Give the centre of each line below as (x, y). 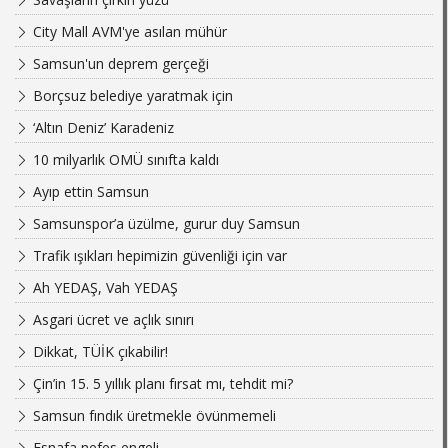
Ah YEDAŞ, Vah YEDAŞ (103, 288)
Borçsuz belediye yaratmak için (131, 96)
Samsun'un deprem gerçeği (119, 64)
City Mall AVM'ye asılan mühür (128, 32)
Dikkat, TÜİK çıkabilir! (98, 352)
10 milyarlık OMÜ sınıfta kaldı (124, 160)
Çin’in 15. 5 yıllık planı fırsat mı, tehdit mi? (161, 384)
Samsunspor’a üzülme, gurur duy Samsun (164, 224)
